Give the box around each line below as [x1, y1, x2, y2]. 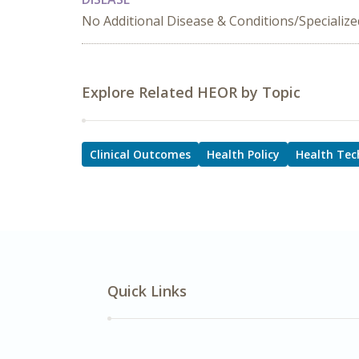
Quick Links [107, 281, 187, 301]
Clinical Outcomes [90, 147, 191, 162]
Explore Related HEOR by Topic [82, 83, 301, 102]
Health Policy [207, 147, 280, 162]
